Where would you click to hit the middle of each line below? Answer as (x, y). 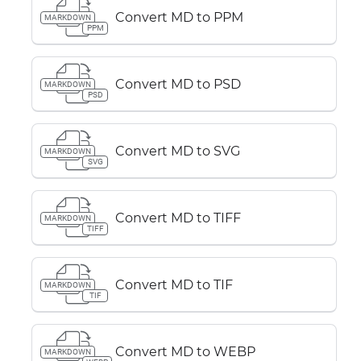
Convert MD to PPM (179, 17)
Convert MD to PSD (178, 84)
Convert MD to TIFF (178, 218)
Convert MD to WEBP (185, 351)
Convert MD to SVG (178, 151)
